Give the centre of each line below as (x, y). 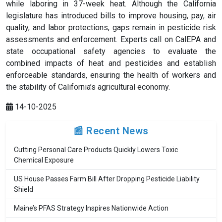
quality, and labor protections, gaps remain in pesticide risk (111, 28)
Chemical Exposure (44, 160)
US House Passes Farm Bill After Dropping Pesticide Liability (107, 179)
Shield (24, 190)
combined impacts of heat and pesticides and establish (111, 63)
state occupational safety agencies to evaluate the (111, 52)
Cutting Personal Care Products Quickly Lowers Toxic (96, 150)
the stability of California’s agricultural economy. (88, 87)
